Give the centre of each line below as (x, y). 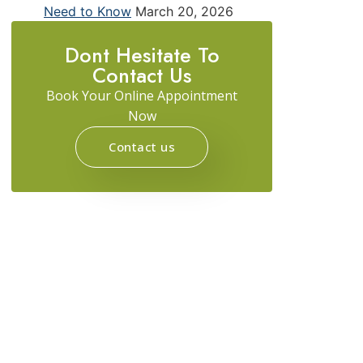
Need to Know (88, 11)
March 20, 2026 (184, 11)
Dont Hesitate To (142, 55)
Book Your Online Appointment (142, 95)
